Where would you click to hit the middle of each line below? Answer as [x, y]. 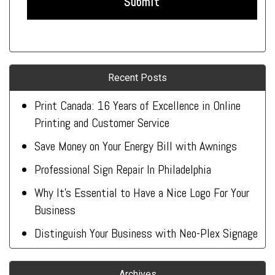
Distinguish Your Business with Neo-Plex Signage [146, 234]
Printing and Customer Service [102, 123]
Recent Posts [137, 78]
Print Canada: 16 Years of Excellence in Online [137, 106]
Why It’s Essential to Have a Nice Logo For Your [142, 193]
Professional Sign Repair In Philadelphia [123, 170]
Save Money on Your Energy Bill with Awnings [136, 146]
